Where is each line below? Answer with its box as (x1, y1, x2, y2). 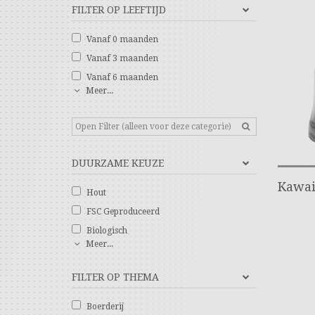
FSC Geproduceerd (86, 207, 160, 217)
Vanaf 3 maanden (86, 53, 158, 63)
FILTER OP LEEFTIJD (72, 4, 166, 15)
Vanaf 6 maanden (86, 72, 158, 82)
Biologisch (86, 226, 127, 236)
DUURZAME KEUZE (72, 157, 164, 169)
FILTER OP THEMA (72, 271, 159, 283)
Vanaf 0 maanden (86, 34, 158, 44)
